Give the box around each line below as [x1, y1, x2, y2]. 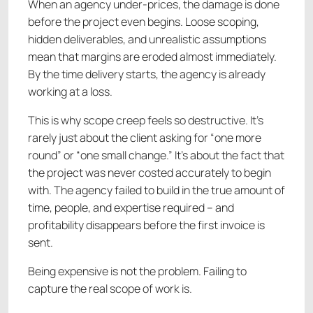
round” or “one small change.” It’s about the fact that [28, 147, 284, 163]
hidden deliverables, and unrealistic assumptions [28, 31, 266, 48]
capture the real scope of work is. [28, 281, 192, 297]
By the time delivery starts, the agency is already [28, 66, 265, 82]
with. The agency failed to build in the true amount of [28, 182, 285, 198]
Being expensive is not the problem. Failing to [28, 263, 247, 279]
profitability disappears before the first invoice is [28, 217, 265, 233]
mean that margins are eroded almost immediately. [28, 49, 277, 65]
